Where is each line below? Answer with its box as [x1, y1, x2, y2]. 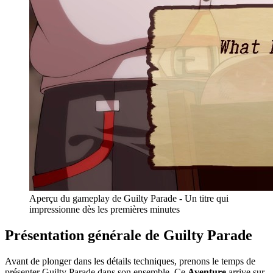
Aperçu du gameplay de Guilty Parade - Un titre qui [29, 193, 229, 204]
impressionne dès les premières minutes [29, 204, 180, 214]
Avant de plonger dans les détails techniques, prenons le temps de [5, 255, 255, 266]
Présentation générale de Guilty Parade [5, 227, 252, 243]
